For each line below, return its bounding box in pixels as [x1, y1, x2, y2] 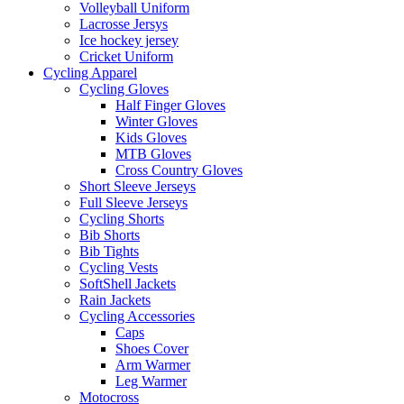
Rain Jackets [79, 291, 151, 308]
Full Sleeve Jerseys [79, 194, 188, 210]
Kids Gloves [115, 129, 187, 145]
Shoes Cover [115, 340, 188, 356]
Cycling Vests [79, 259, 158, 275]
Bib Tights [79, 243, 139, 259]
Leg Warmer [115, 372, 187, 389]
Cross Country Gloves [115, 161, 243, 178]
